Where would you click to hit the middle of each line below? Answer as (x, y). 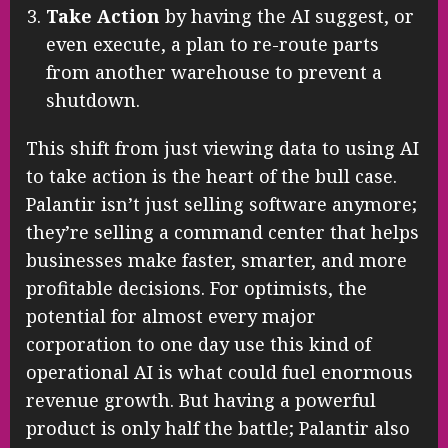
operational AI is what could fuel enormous (219, 371)
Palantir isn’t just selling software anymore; (221, 203)
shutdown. (93, 99)
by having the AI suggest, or (287, 15)
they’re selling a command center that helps (222, 231)
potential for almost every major (171, 315)
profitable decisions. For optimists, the (196, 287)
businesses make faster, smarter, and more (216, 259)
